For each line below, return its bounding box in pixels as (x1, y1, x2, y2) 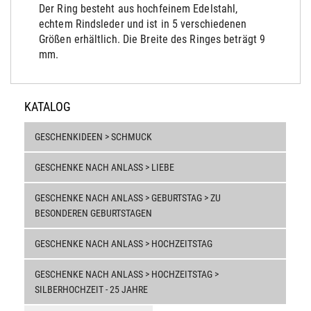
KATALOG (24, 99, 71, 114)
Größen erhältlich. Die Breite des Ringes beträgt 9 (39, 33, 266, 46)
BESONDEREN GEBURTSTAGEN (35, 208, 152, 219)
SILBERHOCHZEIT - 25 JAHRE (35, 284, 148, 295)
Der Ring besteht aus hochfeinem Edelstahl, (39, 2, 238, 15)
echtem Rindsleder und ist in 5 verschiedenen (39, 17, 247, 31)
